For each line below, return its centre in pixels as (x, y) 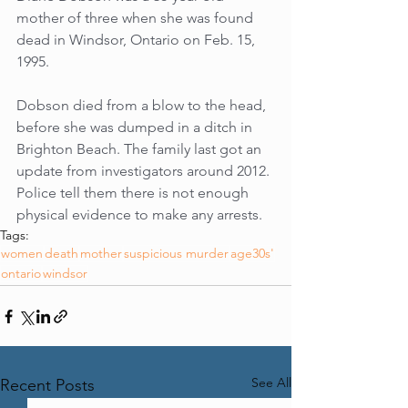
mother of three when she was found (137, 18)
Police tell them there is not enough (134, 193)
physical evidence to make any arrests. (139, 214)
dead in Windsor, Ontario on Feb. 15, (138, 40)
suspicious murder (176, 253)
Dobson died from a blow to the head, (143, 105)
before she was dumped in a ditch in (136, 127)
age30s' (252, 253)
